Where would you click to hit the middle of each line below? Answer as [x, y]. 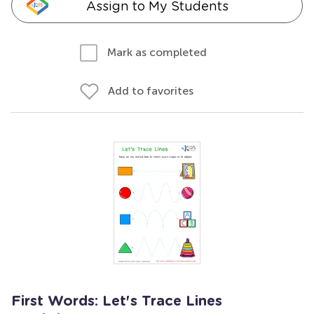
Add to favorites [151, 91]
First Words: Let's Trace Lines [117, 301]
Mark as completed [157, 52]
